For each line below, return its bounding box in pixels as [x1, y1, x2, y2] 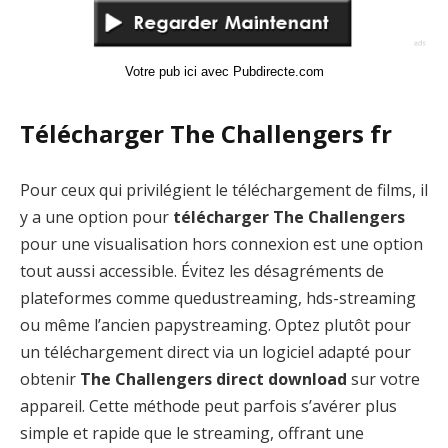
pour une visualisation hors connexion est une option [20, 232, 423, 255]
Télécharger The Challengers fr [20, 117, 392, 151]
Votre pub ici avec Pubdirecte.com [124, 63, 324, 79]
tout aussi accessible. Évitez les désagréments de [20, 259, 384, 282]
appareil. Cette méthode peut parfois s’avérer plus [20, 394, 397, 417]
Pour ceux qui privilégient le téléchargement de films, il [20, 178, 428, 201]
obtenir [20, 367, 80, 390]
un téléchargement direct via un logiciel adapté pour [20, 340, 411, 363]
